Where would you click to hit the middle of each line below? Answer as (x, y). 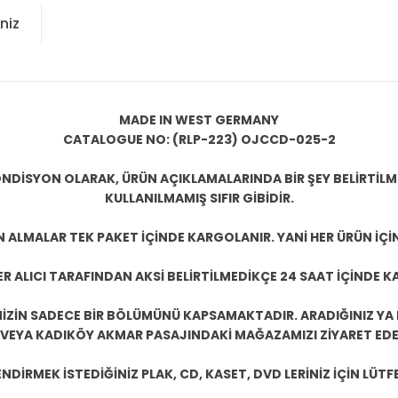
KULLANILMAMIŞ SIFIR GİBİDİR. (199, 198)
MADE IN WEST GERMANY (199, 120)
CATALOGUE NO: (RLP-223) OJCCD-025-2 (199, 139)
